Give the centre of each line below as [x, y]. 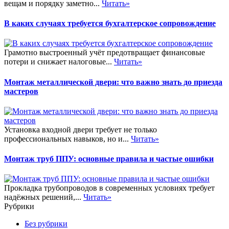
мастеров [21, 91]
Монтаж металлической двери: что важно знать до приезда [113, 82]
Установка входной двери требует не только [81, 129]
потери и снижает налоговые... [59, 62]
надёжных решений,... [44, 197]
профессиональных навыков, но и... [67, 139]
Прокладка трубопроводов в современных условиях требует [109, 188]
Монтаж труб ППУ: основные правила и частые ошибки [109, 159]
